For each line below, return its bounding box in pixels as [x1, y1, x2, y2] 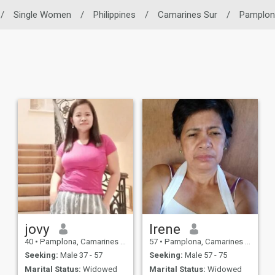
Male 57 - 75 [182, 250, 227, 260]
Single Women [14, 9, 71, 20]
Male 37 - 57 [58, 250, 103, 260]
